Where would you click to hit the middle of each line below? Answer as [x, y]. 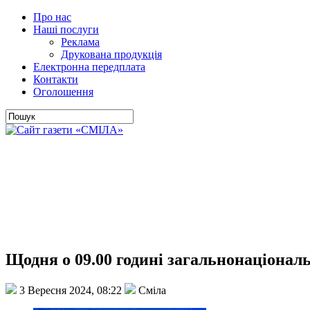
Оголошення [63, 92]
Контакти [56, 79]
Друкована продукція [111, 54]
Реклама [80, 42]
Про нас [52, 17]
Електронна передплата [89, 67]
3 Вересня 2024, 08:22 [71, 290]
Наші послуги [66, 29]
